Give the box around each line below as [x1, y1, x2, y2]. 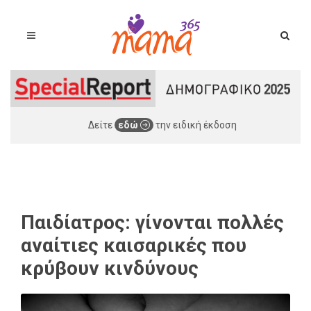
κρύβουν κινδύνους [21, 256, 199, 280]
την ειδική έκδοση [153, 119, 237, 131]
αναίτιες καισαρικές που [21, 233, 246, 257]
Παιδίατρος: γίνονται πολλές [21, 210, 284, 234]
